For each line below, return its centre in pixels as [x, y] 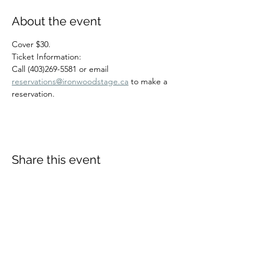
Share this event [56, 160]
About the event [57, 21]
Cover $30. [31, 44]
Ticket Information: [47, 57]
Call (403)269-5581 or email [61, 69]
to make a [149, 81]
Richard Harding [93, 231]
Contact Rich [94, 252]
